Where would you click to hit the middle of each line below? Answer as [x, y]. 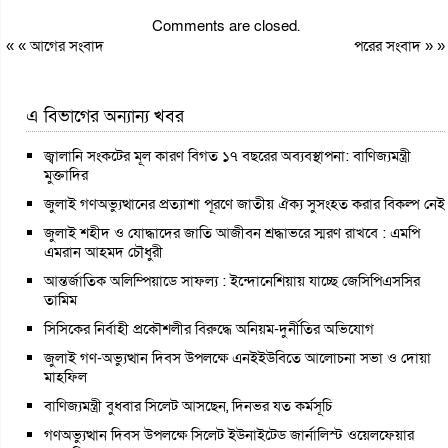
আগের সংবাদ [67, 45]
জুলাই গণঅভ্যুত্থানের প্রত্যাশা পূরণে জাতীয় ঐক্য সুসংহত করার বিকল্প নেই [244, 203]
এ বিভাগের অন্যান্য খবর [105, 116]
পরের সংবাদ [390, 45]
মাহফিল [65, 376]
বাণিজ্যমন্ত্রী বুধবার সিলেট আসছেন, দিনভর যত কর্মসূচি [188, 405]
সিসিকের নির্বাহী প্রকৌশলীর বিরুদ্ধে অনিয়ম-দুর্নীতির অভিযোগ [209, 328]
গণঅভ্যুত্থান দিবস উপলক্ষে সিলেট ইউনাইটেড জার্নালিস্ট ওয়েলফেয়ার [229, 434]
